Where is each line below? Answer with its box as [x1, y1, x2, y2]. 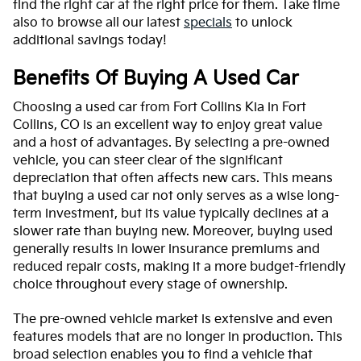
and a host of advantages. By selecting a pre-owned [13, 135, 330, 151]
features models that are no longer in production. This [13, 330, 342, 346]
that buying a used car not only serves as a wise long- [13, 189, 339, 205]
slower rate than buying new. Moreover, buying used [13, 224, 333, 240]
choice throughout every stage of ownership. [13, 277, 288, 293]
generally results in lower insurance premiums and [13, 242, 320, 258]
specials [184, 15, 232, 31]
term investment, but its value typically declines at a [13, 206, 329, 222]
